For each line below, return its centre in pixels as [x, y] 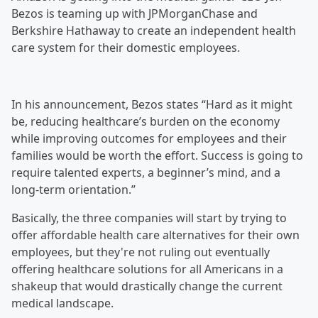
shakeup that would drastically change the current [147, 286]
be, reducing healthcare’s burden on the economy [146, 121]
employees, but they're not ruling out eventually [141, 252]
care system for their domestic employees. [126, 48]
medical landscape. [62, 303]
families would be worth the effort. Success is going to [157, 155]
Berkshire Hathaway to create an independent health [154, 31]
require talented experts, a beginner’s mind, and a [146, 172]
